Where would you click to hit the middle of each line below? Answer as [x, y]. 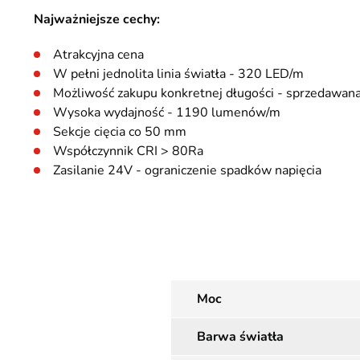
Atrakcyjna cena [98, 55]
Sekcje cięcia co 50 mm [120, 132]
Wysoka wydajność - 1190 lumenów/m [167, 112]
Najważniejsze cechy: [97, 19]
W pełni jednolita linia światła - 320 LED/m [178, 74]
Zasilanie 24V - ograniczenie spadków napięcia [187, 170]
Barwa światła [240, 337]
